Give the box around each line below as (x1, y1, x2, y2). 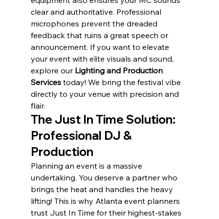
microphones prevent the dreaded (30, 19, 159, 29)
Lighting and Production (74, 66, 165, 76)
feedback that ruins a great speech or (30, 30, 170, 41)
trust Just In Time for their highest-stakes (30, 208, 183, 218)
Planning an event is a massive (30, 161, 144, 171)
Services (30, 77, 61, 88)
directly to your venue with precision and (30, 89, 181, 99)
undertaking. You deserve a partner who (30, 173, 179, 183)
